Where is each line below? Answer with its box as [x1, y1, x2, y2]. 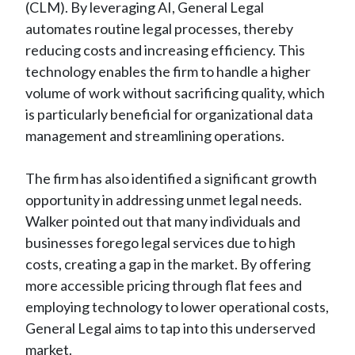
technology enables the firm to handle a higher [25, 62, 311, 80]
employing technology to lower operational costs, [25, 297, 329, 315]
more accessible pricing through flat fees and [25, 276, 302, 294]
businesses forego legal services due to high [25, 233, 296, 251]
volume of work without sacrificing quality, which [25, 83, 325, 101]
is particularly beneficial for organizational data [25, 105, 313, 123]
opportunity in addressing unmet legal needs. [25, 190, 302, 208]
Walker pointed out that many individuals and [25, 212, 300, 230]
